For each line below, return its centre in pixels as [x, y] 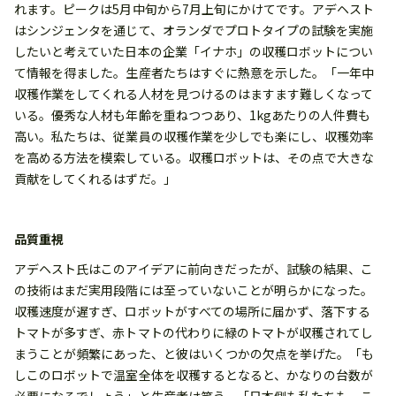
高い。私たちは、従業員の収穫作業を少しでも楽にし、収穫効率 [194, 137]
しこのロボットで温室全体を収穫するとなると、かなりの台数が [194, 375]
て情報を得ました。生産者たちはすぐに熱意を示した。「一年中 [194, 73]
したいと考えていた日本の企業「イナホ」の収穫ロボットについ [194, 52]
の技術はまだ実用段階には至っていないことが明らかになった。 [194, 290]
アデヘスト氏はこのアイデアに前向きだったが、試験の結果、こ [194, 269]
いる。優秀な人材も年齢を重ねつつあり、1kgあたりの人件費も [193, 115]
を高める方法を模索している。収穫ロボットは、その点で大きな [194, 158]
